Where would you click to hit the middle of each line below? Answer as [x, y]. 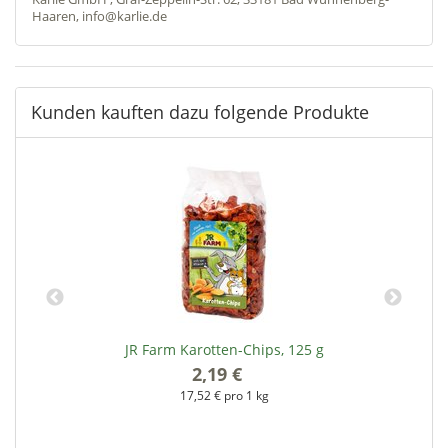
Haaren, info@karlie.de [99, 16]
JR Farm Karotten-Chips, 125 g [224, 349]
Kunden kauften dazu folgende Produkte [200, 111]
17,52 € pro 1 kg [224, 394]
